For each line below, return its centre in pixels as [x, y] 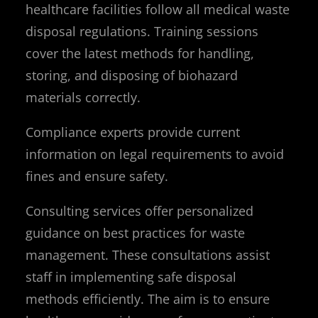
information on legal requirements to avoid [155, 154]
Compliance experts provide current [133, 132]
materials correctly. [83, 97]
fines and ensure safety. [97, 176]
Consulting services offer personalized [139, 210]
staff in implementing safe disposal [131, 276]
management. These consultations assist [148, 254]
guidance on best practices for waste [135, 232]
